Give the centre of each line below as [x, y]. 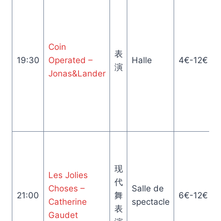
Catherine [67, 202]
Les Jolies [68, 175]
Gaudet [63, 215]
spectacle [150, 202]
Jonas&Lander [77, 74]
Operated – [70, 60]
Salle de [147, 188]
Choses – [66, 188]
